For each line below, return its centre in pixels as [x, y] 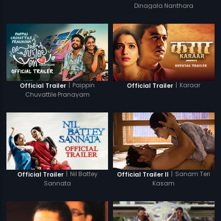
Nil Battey [84, 174]
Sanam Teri [193, 174]
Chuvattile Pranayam [57, 94]
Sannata [57, 184]
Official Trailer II [143, 175]
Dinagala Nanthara [164, 5]
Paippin [84, 85]
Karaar [190, 85]
